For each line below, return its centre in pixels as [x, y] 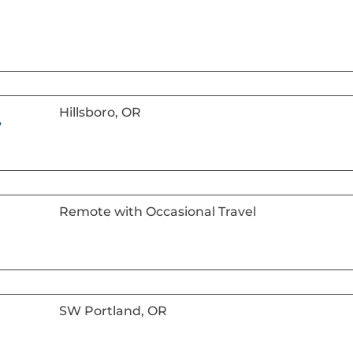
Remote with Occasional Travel [157, 211]
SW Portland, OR [113, 310]
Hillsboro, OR [100, 112]
